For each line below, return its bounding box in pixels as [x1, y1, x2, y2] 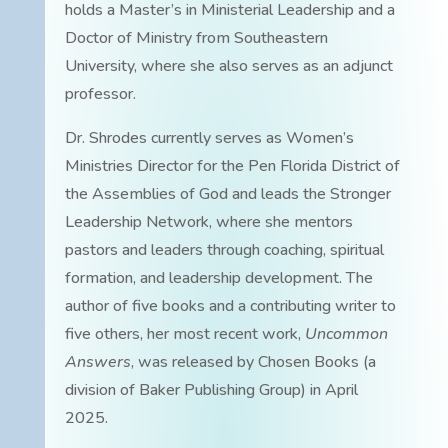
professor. [64, 82, 136, 105]
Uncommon [304, 322, 388, 345]
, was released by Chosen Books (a [130, 350, 376, 373]
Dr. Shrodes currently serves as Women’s [64, 126, 354, 149]
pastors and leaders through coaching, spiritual [64, 238, 384, 261]
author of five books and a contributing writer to [64, 294, 396, 317]
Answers [64, 350, 131, 373]
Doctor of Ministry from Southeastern [64, 26, 328, 49]
